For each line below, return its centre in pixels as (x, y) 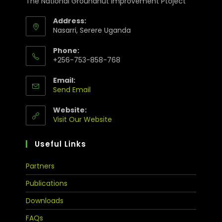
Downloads (45, 201)
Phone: (66, 51)
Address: (70, 21)
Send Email (72, 90)
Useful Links (61, 144)
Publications (47, 184)
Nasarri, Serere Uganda (92, 30)
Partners (40, 166)
